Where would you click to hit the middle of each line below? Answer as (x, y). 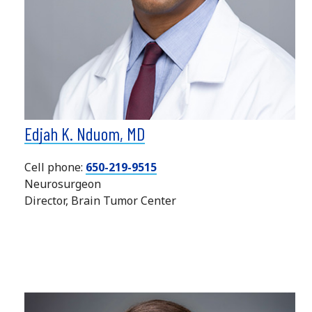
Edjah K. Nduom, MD (84, 133)
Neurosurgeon (62, 184)
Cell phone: (55, 167)
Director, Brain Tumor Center (100, 200)
